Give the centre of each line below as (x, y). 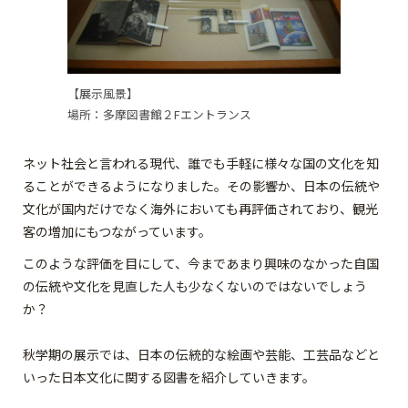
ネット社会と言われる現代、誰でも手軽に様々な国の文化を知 (201, 163)
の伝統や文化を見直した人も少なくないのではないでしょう (195, 286)
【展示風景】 (103, 93)
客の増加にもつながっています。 (117, 231)
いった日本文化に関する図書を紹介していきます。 (169, 377)
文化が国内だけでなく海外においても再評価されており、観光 (200, 209)
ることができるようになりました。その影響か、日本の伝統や (201, 186)
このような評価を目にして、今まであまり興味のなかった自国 (201, 263)
